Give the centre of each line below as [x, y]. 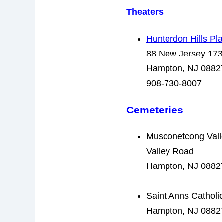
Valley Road [170, 151]
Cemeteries [155, 110]
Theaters [145, 12]
